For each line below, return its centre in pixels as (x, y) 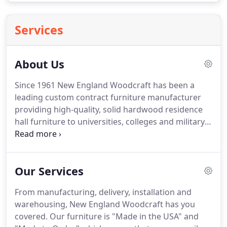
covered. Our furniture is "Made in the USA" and (107, 216)
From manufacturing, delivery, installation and (103, 192)
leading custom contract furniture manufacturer (108, 97)
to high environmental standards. (79, 158)
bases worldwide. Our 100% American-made (99, 134)
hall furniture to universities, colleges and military (110, 122)
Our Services (49, 171)
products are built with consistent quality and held (111, 146)
